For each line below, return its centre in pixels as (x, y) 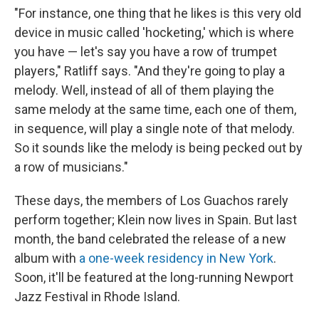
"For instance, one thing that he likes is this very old (158, 13)
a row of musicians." (71, 167)
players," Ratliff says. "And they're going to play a (150, 71)
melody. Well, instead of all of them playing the (144, 90)
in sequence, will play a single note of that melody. (155, 129)
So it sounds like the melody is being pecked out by (158, 148)
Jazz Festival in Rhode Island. (97, 297)
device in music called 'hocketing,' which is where (154, 32)
